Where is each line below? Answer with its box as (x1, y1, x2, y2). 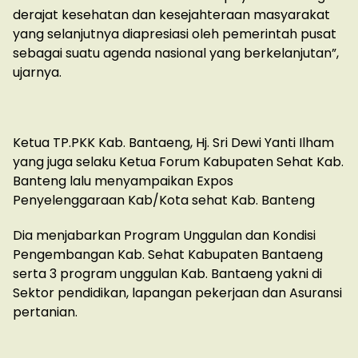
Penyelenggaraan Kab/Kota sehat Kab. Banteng (13, 191, 315, 210)
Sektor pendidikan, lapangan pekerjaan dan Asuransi (13, 284, 342, 303)
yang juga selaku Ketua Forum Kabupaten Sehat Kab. (13, 153, 344, 172)
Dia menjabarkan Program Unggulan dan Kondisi (13, 226, 316, 245)
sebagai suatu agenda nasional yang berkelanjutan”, (13, 44, 339, 63)
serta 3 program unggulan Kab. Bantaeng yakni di (13, 265, 322, 284)
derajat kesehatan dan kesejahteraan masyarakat (13, 6, 330, 25)
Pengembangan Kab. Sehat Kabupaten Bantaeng (13, 245, 323, 265)
